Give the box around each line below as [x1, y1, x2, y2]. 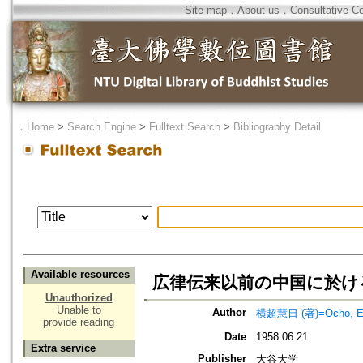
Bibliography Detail [233, 121, 321, 133]
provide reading [43, 316, 114, 329]
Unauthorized [45, 292, 113, 305]
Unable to [56, 304, 101, 317]
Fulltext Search [149, 121, 220, 133]
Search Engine [67, 121, 136, 133]
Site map [185, 4, 227, 16]
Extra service [31, 342, 96, 355]
